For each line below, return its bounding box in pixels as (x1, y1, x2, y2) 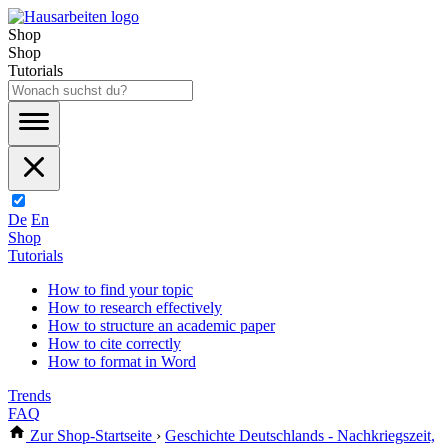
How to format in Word (48, 353, 196, 370)
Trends (8, 387, 51, 404)
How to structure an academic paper (48, 317, 275, 334)
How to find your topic (48, 281, 193, 298)
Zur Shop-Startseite (26, 427, 156, 444)
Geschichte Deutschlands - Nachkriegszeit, (165, 427, 435, 444)
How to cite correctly (48, 335, 181, 352)
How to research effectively (48, 299, 222, 316)
